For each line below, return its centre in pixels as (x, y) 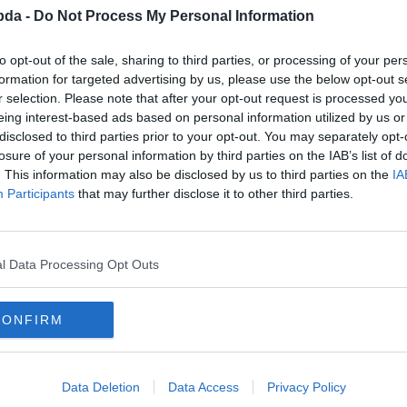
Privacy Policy (306, 387)
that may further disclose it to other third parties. (214, 194)
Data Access (203, 387)
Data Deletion (100, 387)
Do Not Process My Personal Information (174, 16)
